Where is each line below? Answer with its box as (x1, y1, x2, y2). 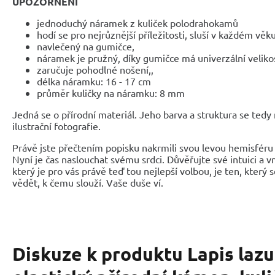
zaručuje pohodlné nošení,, (37, 63, 153, 76)
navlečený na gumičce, (37, 39, 134, 52)
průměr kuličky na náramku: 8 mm (37, 86, 185, 99)
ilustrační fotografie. (12, 119, 101, 132)
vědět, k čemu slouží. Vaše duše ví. (12, 176, 163, 188)
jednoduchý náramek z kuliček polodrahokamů (37, 16, 238, 29)
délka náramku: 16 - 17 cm (37, 74, 151, 87)
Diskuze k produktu (12, 242, 187, 265)
